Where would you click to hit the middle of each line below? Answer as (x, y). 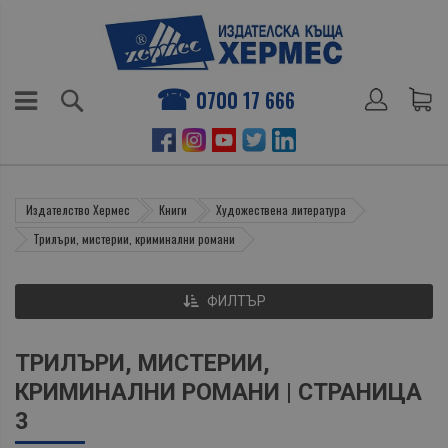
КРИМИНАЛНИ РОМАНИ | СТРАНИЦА (218, 391)
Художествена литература (281, 209)
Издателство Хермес (78, 209)
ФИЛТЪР (236, 300)
